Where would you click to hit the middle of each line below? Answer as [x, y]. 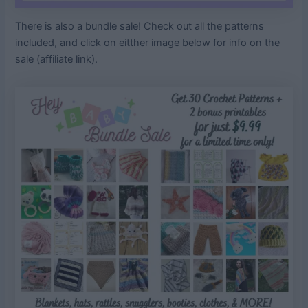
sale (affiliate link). [57, 59]
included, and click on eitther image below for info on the [148, 42]
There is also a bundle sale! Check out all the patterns [140, 26]
